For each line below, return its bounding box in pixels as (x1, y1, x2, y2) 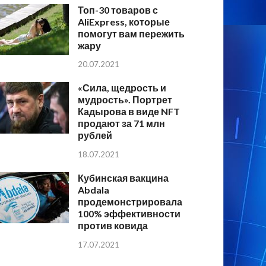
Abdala (78, 184, 110, 196)
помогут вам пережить (78, 27, 185, 39)
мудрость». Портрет (78, 94, 173, 106)
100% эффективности (78, 208, 181, 220)
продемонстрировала (78, 196, 183, 208)
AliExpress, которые (78, 15, 170, 27)
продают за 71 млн (78, 118, 166, 129)
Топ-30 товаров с (78, 4, 159, 15)
